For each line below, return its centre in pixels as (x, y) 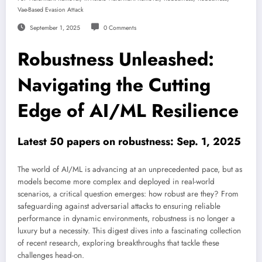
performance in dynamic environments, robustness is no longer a (126, 218)
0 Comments (120, 28)
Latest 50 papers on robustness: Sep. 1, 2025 (129, 142)
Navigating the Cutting (114, 85)
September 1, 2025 (55, 28)
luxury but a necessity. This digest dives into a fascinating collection (129, 230)
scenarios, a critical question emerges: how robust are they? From (128, 194)
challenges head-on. (51, 255)
